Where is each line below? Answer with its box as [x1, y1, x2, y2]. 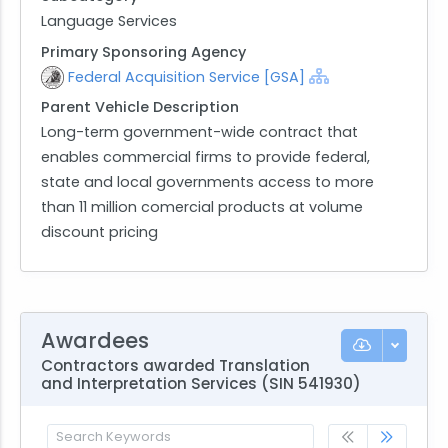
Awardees [41, 325, 149, 355]
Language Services [41, 10, 177, 31]
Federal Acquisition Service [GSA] [68, 66, 305, 87]
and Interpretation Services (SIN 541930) [41, 372, 361, 394]
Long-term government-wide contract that [41, 122, 358, 143]
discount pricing [41, 222, 158, 243]
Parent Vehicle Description [41, 97, 239, 118]
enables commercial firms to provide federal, [41, 147, 370, 168]
